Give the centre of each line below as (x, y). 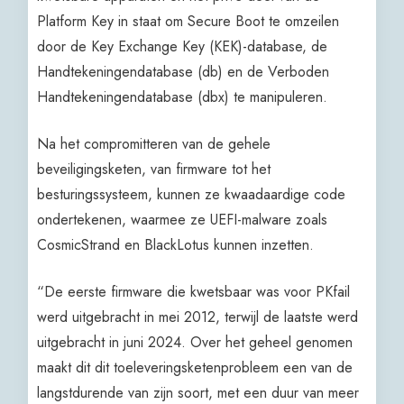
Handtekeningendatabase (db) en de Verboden (184, 71)
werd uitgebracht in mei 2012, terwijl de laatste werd (198, 317)
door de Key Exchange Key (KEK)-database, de (183, 46)
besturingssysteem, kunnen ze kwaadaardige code (192, 194)
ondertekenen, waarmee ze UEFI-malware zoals (183, 219)
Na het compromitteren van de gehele (154, 143)
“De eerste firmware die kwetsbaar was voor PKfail (194, 291)
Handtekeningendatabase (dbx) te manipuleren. (183, 96)
